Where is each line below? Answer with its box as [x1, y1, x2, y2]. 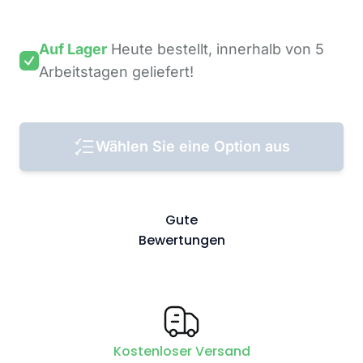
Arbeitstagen [39, 63, 128, 80]
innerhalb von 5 [216, 41, 324, 58]
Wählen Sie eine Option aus [96, 138, 290, 155]
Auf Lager [39, 41, 107, 58]
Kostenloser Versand [113, 342, 250, 361]
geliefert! [128, 63, 194, 80]
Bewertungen [138, 231, 225, 250]
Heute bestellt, [107, 41, 216, 58]
